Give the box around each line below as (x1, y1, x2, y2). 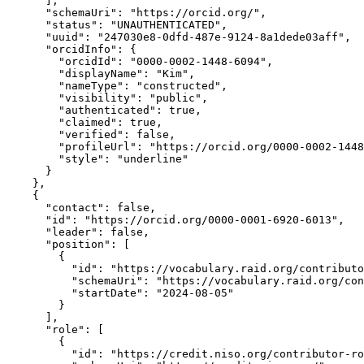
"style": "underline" (6, 153, 188, 165)
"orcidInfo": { (6, 43, 136, 55)
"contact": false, (6, 201, 156, 214)
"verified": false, (6, 128, 175, 141)
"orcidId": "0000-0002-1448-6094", (6, 55, 273, 67)
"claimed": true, (6, 116, 162, 128)
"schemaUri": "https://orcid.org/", (6, 6, 266, 19)
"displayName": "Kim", (6, 67, 195, 80)
